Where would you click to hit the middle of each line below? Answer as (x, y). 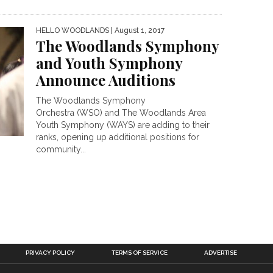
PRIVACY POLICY (50, 253)
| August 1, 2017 (137, 31)
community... (61, 150)
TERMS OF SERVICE (140, 253)
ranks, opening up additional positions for (118, 137)
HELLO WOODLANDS (73, 31)
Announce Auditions (106, 80)
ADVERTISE (221, 253)
